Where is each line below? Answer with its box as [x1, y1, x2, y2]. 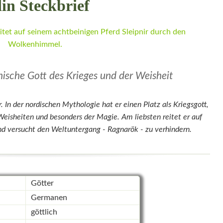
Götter [30, 179, 54, 188]
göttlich [30, 208, 57, 217]
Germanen [30, 194, 67, 202]
